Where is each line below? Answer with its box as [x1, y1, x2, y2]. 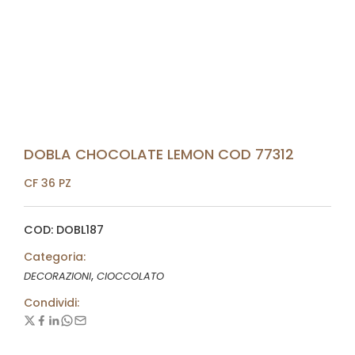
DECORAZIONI [24, 269, 91, 284]
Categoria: [24, 249, 86, 265]
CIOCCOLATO [97, 269, 164, 284]
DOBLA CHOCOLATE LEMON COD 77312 [24, 144, 294, 164]
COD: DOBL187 [24, 222, 104, 238]
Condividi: [24, 295, 79, 311]
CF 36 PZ [24, 175, 71, 191]
